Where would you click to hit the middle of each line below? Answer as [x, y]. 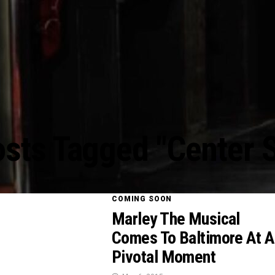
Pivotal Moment [164, 257]
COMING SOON [142, 199]
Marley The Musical [176, 219]
